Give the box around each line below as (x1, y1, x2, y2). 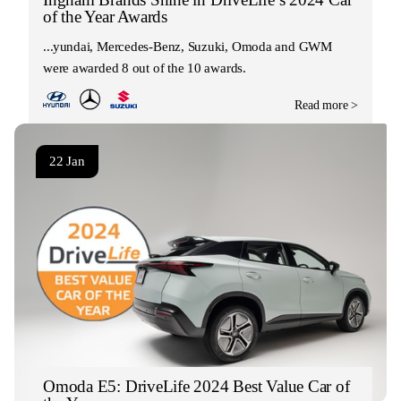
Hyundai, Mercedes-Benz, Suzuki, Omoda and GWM (43, 38, 332, 54)
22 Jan (49, 153, 85, 168)
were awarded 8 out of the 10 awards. (43, 60, 246, 75)
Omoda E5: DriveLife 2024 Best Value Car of (43, 376, 350, 396)
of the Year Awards (43, 6, 167, 26)
